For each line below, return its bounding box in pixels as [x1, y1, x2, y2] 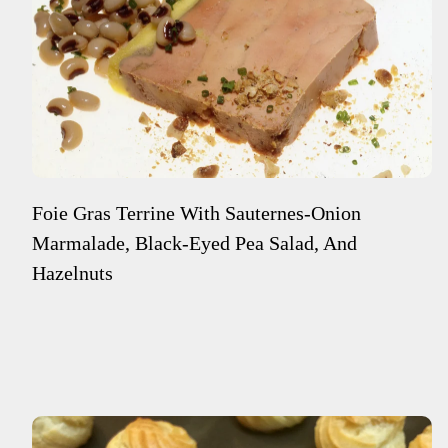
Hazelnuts [32, 262, 113, 285]
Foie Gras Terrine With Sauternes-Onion [32, 202, 361, 225]
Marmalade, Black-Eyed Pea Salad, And [32, 232, 357, 255]
